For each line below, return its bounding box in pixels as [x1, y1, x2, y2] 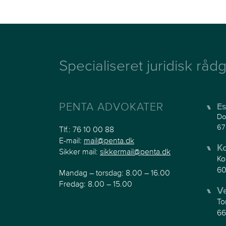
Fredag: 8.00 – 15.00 [59, 179, 132, 188]
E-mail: [59, 135, 84, 145]
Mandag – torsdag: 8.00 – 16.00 [59, 167, 170, 177]
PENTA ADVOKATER [59, 100, 163, 113]
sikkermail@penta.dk [100, 146, 171, 156]
